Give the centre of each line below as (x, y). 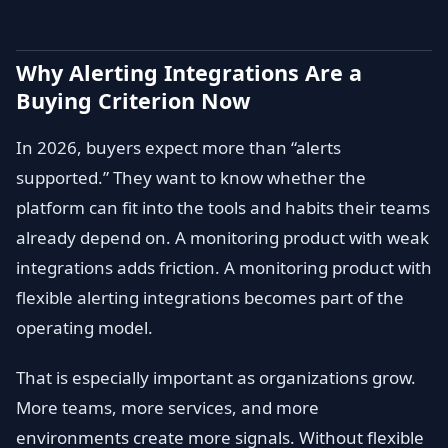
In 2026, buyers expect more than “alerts (178, 147)
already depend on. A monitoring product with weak (222, 237)
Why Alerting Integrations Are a (189, 72)
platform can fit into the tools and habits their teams (223, 207)
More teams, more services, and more (167, 407)
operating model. (84, 327)
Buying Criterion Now (133, 100)
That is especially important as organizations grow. (216, 377)
